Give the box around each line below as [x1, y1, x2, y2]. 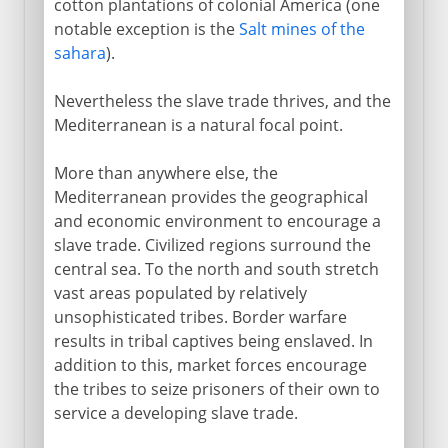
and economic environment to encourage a [53, 209, 381, 232]
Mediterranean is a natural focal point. [53, 113, 343, 136]
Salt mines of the [238, 17, 365, 40]
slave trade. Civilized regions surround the [53, 233, 371, 256]
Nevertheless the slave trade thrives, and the [53, 89, 391, 112]
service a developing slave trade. [53, 401, 298, 424]
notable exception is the [53, 17, 239, 40]
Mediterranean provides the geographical [53, 185, 368, 208]
